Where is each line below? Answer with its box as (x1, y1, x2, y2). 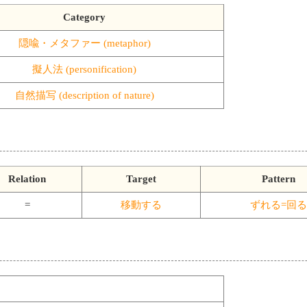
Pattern (262, 173, 295, 184)
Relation (8, 173, 46, 184)
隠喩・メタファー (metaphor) (18, 37, 151, 49)
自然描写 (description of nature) (14, 89, 154, 101)
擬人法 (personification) (32, 63, 136, 75)
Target (126, 173, 156, 184)
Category (63, 11, 106, 23)
